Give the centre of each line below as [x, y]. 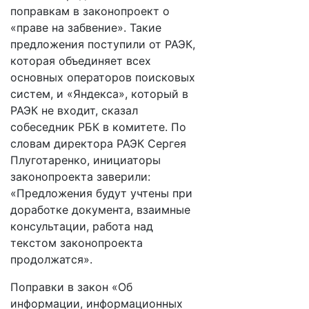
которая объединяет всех [81, 61]
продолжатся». [51, 259]
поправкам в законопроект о [90, 11]
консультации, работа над [82, 226]
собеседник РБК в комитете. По [98, 127]
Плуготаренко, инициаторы [86, 160]
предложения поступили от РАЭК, [103, 44]
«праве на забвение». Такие [86, 28]
